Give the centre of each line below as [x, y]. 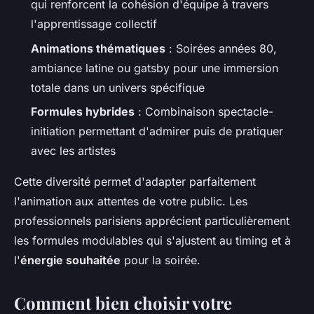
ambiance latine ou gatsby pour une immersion [155, 68]
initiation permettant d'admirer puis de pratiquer [157, 131]
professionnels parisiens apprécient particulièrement [152, 221]
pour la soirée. [161, 260]
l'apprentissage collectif [94, 24]
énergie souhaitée [70, 260]
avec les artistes [73, 151]
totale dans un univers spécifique [118, 87]
